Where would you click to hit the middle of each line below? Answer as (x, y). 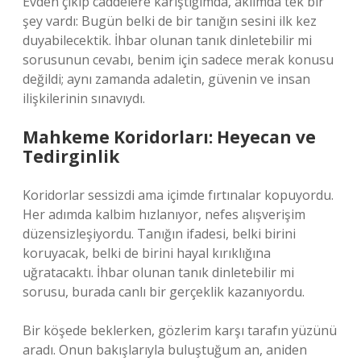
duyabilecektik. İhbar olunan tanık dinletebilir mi (167, 40)
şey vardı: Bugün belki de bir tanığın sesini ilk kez (170, 21)
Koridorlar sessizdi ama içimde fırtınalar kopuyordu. (178, 195)
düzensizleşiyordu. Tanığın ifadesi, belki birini (159, 234)
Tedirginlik (71, 156)
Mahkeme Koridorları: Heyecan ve (169, 137)
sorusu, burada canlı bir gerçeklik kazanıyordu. (164, 292)
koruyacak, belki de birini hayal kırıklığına (147, 253)
